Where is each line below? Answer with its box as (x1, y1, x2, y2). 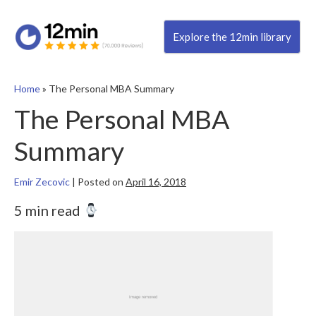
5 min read (14, 202, 83, 219)
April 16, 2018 (126, 176, 186, 188)
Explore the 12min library (172, 30, 291, 44)
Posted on (78, 176, 123, 188)
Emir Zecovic (14, 176, 70, 188)
